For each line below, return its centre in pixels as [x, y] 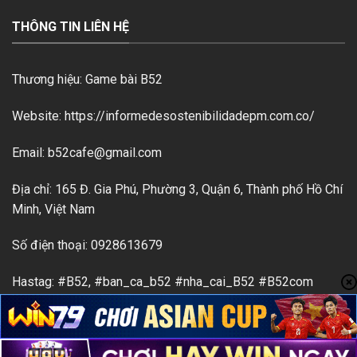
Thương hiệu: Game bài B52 [87, 80]
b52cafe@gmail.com [105, 152]
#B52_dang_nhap [61, 302]
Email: [30, 152]
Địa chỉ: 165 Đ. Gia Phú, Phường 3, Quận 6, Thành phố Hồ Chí [177, 189]
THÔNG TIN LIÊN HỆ [71, 26]
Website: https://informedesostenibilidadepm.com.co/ [163, 116]
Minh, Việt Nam [53, 209]
